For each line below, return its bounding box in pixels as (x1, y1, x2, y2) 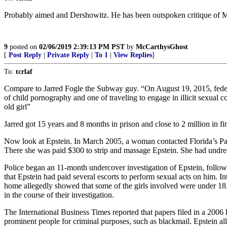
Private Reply (47, 51, 89, 59)
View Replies (113, 51, 152, 59)
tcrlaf (16, 68, 32, 75)
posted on (8, 43, 39, 51)
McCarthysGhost (136, 43, 188, 51)
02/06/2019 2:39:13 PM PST (39, 43, 125, 51)
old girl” (4, 102, 30, 111)
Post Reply (9, 51, 42, 59)
